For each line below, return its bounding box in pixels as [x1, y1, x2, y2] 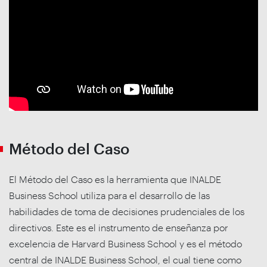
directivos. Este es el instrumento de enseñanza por [9, 222, 228, 234]
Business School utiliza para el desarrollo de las [9, 190, 210, 201]
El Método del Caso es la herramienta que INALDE [9, 173, 221, 185]
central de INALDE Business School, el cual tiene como [9, 254, 241, 266]
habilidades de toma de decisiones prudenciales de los [9, 206, 244, 218]
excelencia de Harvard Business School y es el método [9, 238, 242, 250]
